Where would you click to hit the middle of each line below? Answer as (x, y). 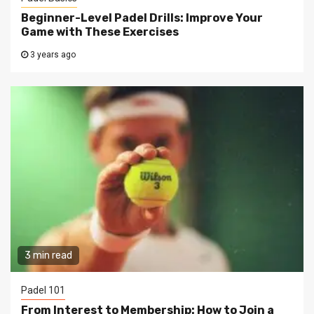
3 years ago (52, 55)
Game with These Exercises (100, 32)
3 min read (48, 256)
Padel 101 (43, 291)
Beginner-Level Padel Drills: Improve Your (142, 18)
